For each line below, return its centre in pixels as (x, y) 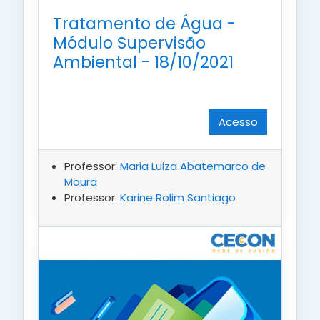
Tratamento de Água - (144, 23)
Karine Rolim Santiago (178, 197)
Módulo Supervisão (129, 42)
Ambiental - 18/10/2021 (143, 62)
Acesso (238, 121)
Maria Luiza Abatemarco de (193, 166)
